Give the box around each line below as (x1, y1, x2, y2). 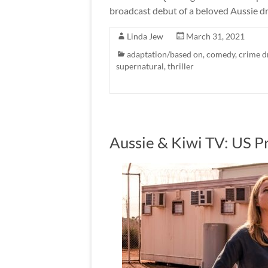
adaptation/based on (127, 49, 203, 59)
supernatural (116, 61, 164, 71)
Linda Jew (127, 31, 163, 41)
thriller (167, 61, 194, 71)
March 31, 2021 (186, 31, 245, 41)
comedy (206, 49, 235, 59)
